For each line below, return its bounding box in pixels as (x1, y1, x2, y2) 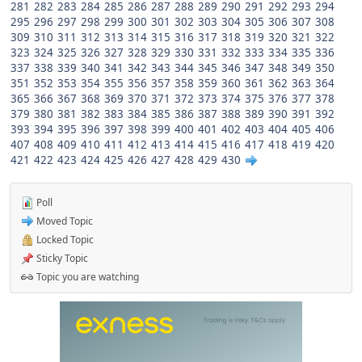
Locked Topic (34, 232, 94, 246)
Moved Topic (34, 213, 93, 228)
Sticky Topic (34, 250, 88, 265)
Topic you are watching (34, 269, 139, 284)
